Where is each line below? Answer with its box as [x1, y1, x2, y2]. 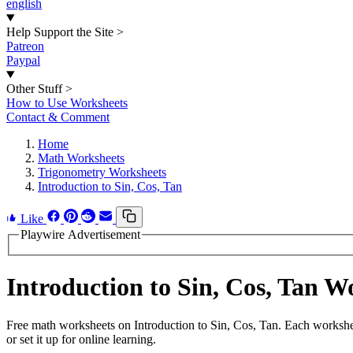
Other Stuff [6, 82, 62, 95]
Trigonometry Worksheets [38, 165, 166, 179]
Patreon [6, 39, 44, 53]
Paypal [6, 54, 40, 67]
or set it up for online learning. [6, 333, 156, 347]
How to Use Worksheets [6, 96, 128, 110]
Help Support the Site [6, 25, 113, 39]
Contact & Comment [6, 110, 110, 124]
